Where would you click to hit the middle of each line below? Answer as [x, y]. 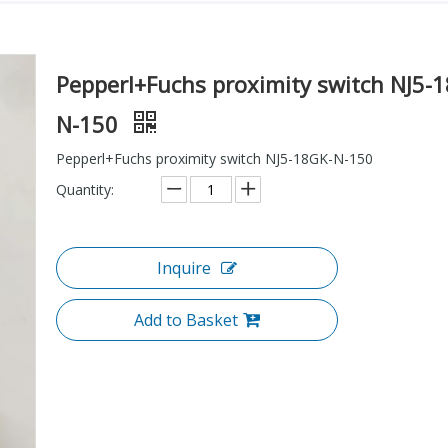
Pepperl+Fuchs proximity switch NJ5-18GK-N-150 [214, 158]
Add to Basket [186, 319]
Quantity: [85, 189]
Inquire [184, 267]
